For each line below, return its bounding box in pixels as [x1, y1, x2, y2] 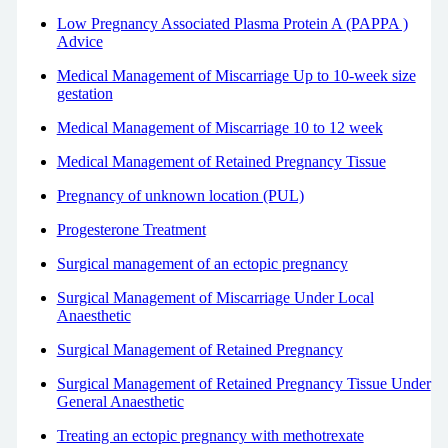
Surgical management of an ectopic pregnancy [56, 254, 348, 272]
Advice [56, 32, 103, 50]
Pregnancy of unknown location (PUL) [56, 186, 304, 204]
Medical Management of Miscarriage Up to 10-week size [56, 66, 416, 84]
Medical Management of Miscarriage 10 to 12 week [56, 118, 383, 136]
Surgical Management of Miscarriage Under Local [56, 288, 374, 306]
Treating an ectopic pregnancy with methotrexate [56, 426, 364, 444]
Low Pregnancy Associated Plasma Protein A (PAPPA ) [56, 14, 408, 32]
